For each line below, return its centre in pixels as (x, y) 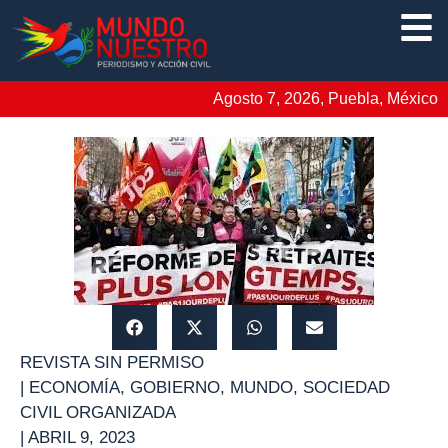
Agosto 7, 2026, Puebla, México (325, 98)
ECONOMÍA (74, 387)
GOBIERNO (175, 387)
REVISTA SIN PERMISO (112, 362)
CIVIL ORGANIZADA (98, 412)
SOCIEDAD (346, 387)
